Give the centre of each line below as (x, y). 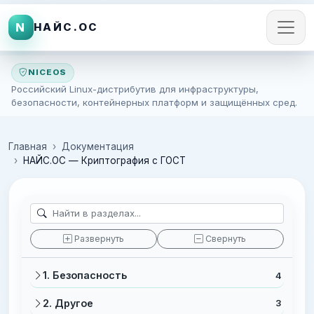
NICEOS (47, 73)
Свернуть (225, 239)
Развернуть (98, 239)
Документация (98, 147)
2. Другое (68, 303)
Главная (28, 147)
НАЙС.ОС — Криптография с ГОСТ (104, 161)
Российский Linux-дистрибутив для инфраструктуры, (135, 89)
